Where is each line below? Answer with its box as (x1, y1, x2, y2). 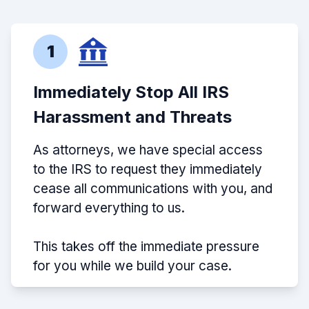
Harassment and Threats (33, 107, 232, 128)
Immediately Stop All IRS (33, 82, 229, 103)
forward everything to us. (33, 200, 185, 217)
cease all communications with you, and (33, 181, 272, 197)
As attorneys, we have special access (33, 142, 263, 159)
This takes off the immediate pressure (33, 239, 259, 255)
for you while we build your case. (33, 258, 232, 275)
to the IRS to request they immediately (33, 161, 262, 178)
